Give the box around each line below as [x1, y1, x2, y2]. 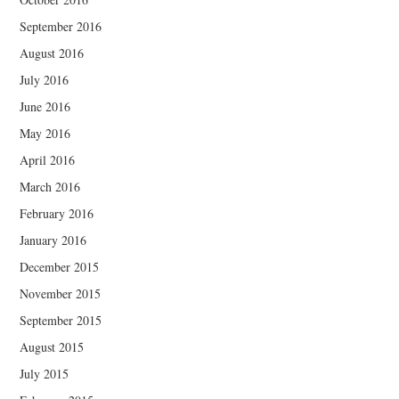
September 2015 [20, 311, 102, 329]
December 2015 [20, 257, 100, 275]
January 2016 [20, 231, 87, 248]
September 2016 [20, 17, 102, 35]
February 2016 [20, 204, 94, 222]
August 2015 [20, 338, 85, 355]
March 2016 [20, 177, 81, 195]
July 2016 [20, 70, 69, 88]
